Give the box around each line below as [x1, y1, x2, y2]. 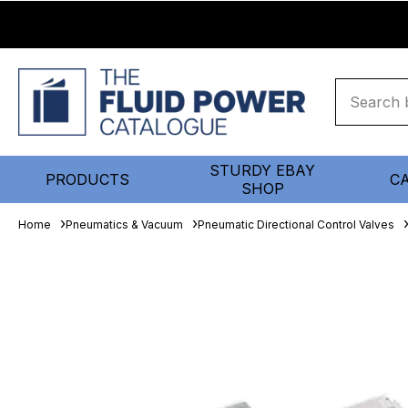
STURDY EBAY [209, 161, 315, 179]
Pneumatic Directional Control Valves [198, 218, 394, 231]
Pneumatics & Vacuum [66, 218, 183, 231]
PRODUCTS [46, 170, 129, 189]
